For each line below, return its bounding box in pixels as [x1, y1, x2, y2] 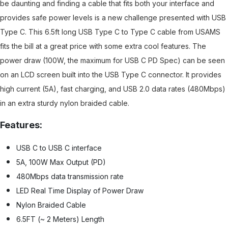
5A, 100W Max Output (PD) [16, 158, 106, 167]
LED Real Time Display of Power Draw [16, 186, 144, 195]
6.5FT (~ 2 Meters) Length [16, 215, 104, 224]
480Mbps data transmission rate [16, 172, 124, 181]
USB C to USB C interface [16, 144, 102, 153]
